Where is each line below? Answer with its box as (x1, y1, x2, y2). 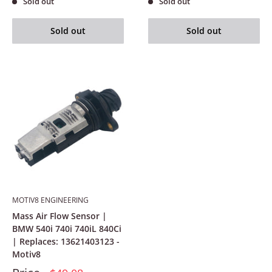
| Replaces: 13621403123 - (12, 235, 120, 247)
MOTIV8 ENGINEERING (12, 194, 89, 205)
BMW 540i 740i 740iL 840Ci (12, 222, 121, 234)
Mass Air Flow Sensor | (12, 209, 107, 222)
